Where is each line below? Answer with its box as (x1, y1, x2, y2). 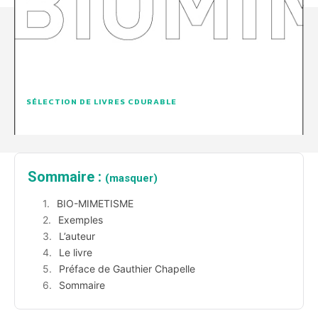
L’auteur (59, 230, 95, 243)
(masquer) (105, 172, 158, 185)
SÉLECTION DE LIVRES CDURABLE (26, 96, 177, 108)
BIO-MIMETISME (57, 197, 133, 210)
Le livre (59, 246, 92, 259)
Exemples (58, 214, 103, 226)
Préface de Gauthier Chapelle (59, 263, 195, 275)
